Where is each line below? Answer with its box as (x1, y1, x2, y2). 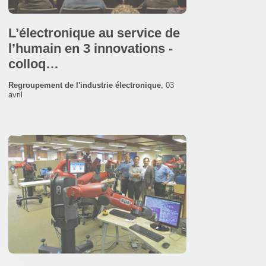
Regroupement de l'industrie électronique (8, 80, 161, 90)
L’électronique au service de (8, 25, 180, 40)
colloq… (8, 56, 59, 71)
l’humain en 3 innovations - (8, 40, 173, 56)
